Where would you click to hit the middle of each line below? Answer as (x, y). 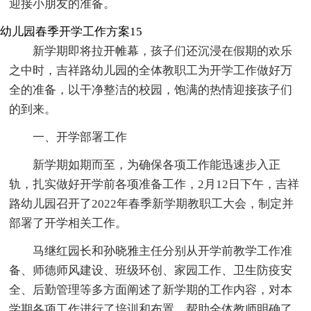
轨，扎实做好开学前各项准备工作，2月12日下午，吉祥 (154, 184)
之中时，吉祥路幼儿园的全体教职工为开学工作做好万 (151, 70)
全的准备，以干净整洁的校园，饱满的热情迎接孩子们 (151, 90)
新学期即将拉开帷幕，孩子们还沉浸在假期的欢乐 (163, 51)
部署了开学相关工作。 (68, 223)
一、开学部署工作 (80, 137)
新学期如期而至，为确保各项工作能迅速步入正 (157, 165)
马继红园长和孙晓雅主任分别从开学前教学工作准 (163, 251)
